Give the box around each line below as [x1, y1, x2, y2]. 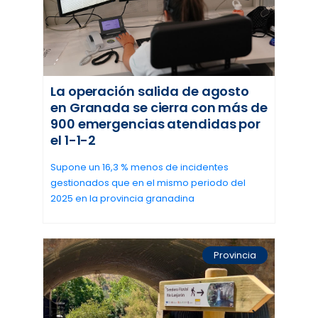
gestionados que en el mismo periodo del [50, 176, 246, 190]
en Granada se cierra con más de [50, 99, 268, 117]
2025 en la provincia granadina [50, 192, 194, 206]
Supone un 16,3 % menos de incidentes [50, 160, 229, 175]
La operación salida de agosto [50, 82, 250, 101]
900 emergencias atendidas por [50, 115, 261, 133]
